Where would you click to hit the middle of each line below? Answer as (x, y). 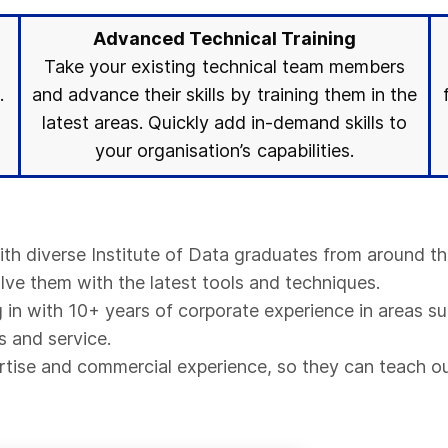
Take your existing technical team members (224, 66)
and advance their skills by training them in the (224, 94)
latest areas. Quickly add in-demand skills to (224, 122)
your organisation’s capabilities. (224, 150)
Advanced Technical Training (224, 38)
